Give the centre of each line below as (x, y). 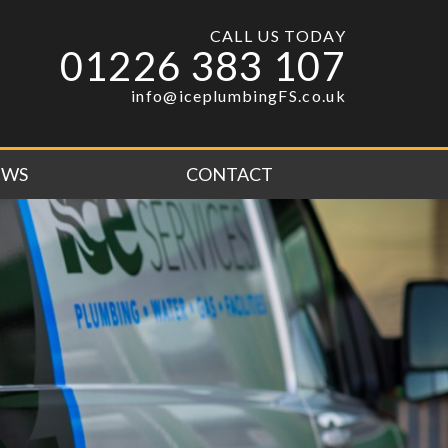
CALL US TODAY (277, 35)
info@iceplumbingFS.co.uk (238, 95)
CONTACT (229, 173)
